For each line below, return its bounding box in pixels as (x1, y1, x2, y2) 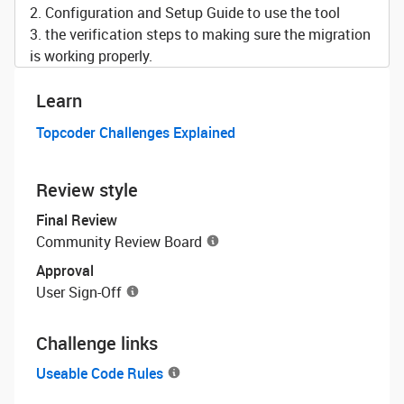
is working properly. (30, 46, 152, 66)
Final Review (36, 210, 117, 230)
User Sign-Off (36, 282, 122, 302)
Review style (36, 178, 138, 202)
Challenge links (36, 331, 158, 355)
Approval (36, 261, 94, 280)
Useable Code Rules (36, 363, 163, 383)
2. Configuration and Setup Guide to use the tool (30, 3, 340, 23)
